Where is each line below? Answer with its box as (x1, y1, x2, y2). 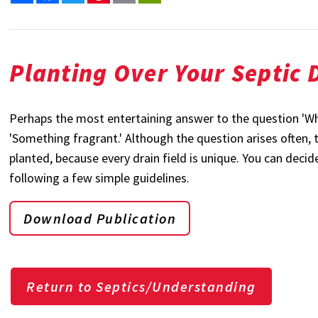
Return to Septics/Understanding (26, 278, 256, 296)
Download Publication (23, 209, 177, 228)
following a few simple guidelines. (9, 170, 190, 187)
